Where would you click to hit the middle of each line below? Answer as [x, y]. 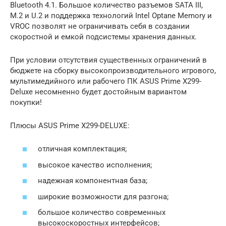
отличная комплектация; [82, 149]
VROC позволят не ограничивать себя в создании [100, 26]
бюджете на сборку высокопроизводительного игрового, [113, 70]
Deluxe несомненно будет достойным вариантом [98, 92]
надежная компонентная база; [93, 181]
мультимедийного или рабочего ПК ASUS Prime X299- [106, 81]
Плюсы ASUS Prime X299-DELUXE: [70, 125]
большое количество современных [102, 212]
